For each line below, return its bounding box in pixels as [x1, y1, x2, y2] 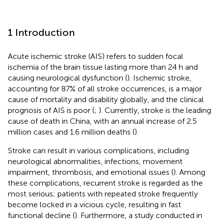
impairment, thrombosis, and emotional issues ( [8, 167, 173, 177]
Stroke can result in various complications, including [8, 145, 189, 155]
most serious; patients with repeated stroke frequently [8, 189, 198, 198]
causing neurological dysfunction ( [8, 73, 127, 82]
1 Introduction [8, 26, 75, 38]
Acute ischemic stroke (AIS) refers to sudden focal [8, 51, 183, 61]
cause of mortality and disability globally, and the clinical [8, 94, 204, 104]
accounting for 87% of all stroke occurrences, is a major [8, 83, 202, 93]
